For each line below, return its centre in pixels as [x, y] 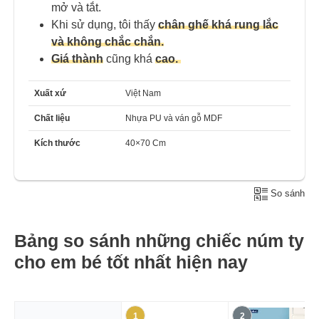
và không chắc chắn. [108, 41]
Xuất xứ [50, 93]
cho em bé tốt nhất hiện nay [131, 262]
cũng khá [128, 58]
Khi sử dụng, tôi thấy [105, 24]
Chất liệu [52, 118]
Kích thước [57, 143]
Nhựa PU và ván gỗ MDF [174, 118]
